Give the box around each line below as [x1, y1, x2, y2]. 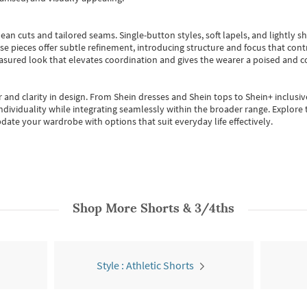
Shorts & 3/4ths [140, 200, 234, 216]
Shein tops [189, 90, 232, 103]
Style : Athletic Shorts [97, 258, 194, 272]
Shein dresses [114, 90, 171, 103]
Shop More [73, 200, 140, 216]
